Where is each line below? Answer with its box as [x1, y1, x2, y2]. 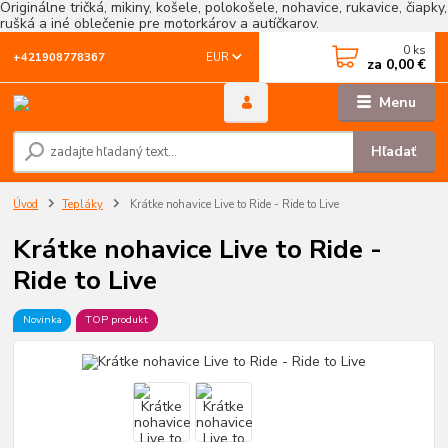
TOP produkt [85, 312, 149, 328]
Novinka [22, 312, 62, 328]
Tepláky [62, 197, 103, 213]
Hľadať [371, 142, 417, 162]
